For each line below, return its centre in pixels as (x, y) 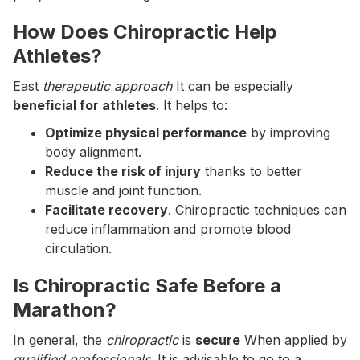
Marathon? (65, 310)
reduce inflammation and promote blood (168, 229)
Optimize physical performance (146, 133)
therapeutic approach (107, 86)
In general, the (59, 340)
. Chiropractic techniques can (257, 210)
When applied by (294, 340)
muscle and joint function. (123, 190)
